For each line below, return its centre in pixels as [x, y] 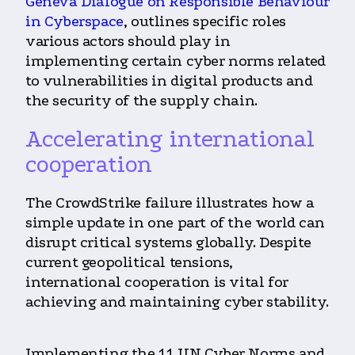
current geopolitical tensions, [130, 262]
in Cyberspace [74, 21]
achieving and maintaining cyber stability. [177, 302]
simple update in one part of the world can [175, 222]
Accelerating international [170, 139]
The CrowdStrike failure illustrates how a [170, 202]
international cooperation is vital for [157, 282]
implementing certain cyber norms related [176, 61]
